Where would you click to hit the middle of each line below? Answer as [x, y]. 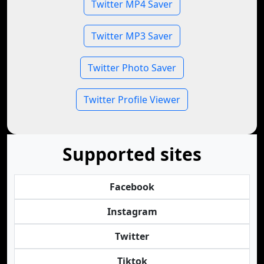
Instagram [132, 212]
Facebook [132, 187]
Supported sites [132, 154]
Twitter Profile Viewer [132, 100]
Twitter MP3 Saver [132, 36]
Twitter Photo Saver [132, 68]
